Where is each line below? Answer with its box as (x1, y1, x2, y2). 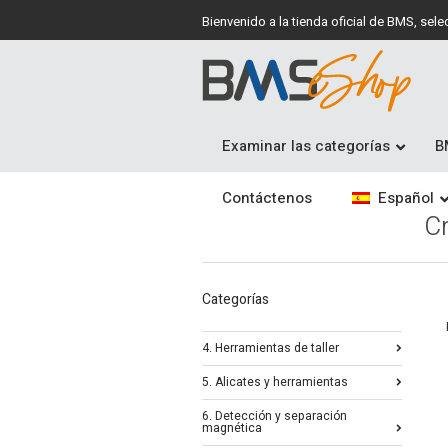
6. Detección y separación (202, 407, 347, 425)
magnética (202, 419, 262, 437)
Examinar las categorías (222, 135, 390, 157)
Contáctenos (222, 187, 312, 209)
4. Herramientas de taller (202, 339, 339, 357)
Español (377, 187, 434, 209)
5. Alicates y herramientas (202, 373, 348, 391)
